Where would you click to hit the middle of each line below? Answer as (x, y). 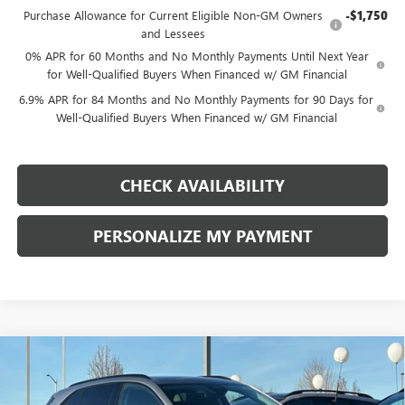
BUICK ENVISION (132, 369)
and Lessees (173, 33)
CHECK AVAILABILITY (202, 185)
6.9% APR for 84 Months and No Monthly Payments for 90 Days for (197, 99)
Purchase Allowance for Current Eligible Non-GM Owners (173, 14)
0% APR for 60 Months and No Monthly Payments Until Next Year (197, 55)
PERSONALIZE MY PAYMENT (202, 235)
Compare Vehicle (87, 360)
